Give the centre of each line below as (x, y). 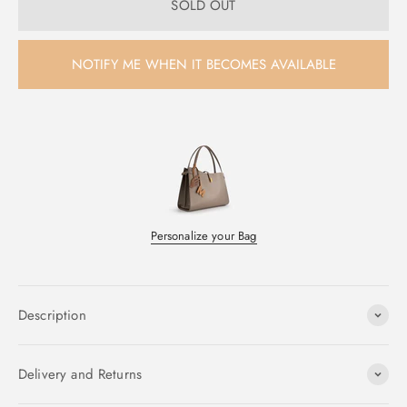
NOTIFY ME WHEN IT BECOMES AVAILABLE (203, 65)
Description (52, 315)
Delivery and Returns (80, 374)
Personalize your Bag (203, 236)
